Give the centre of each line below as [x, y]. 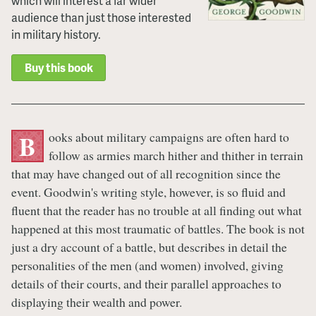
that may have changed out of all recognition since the [146, 173]
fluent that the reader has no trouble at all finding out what [157, 210]
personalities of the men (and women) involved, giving [147, 265]
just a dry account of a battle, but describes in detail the [149, 247]
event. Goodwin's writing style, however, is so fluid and [148, 192]
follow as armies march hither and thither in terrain [176, 155]
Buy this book [59, 68]
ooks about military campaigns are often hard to [169, 136]
